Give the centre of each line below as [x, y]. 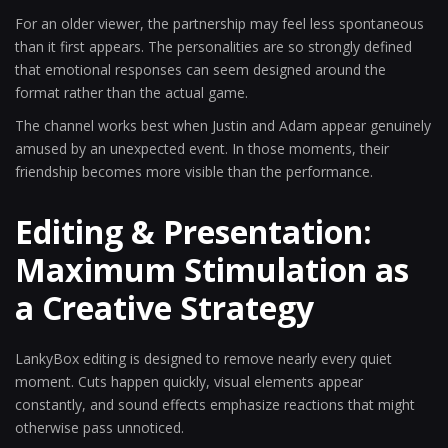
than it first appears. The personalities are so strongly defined [213, 46]
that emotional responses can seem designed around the [200, 69]
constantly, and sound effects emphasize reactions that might [215, 404]
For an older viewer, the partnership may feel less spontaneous [219, 23]
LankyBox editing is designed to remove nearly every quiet [203, 358]
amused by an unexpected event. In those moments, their [202, 148]
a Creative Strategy [164, 307]
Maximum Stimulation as [212, 269]
